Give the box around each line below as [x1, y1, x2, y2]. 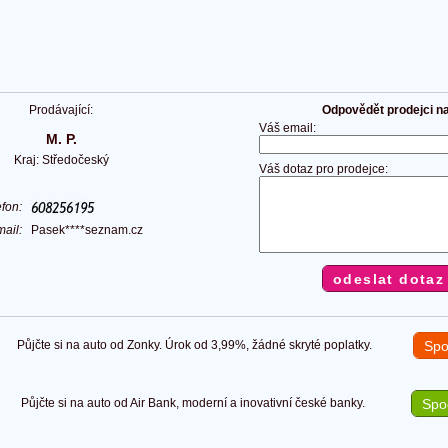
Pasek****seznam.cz [31, 222, 143, 237]
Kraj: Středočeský [13, 152, 109, 167]
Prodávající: [29, 103, 93, 118]
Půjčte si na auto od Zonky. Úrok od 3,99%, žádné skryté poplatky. [11, 338, 372, 353]
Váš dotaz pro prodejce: [259, 162, 388, 177]
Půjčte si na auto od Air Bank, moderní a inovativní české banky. [14, 396, 365, 411]
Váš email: [259, 121, 316, 136]
